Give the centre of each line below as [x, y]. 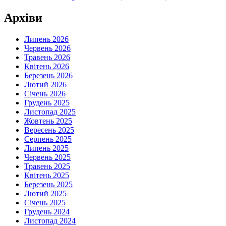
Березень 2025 [48, 185]
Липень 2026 [46, 39]
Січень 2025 [45, 203]
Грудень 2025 [47, 103]
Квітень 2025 [47, 176]
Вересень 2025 [49, 130]
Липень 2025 [46, 148]
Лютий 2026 [45, 85]
